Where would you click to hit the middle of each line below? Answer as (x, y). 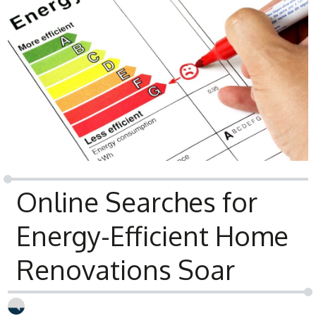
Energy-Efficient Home (153, 235)
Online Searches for (137, 201)
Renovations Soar (126, 269)
